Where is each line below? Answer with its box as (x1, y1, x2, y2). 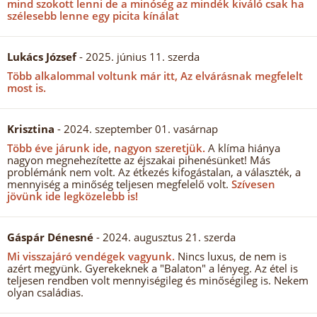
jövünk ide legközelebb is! (7, 189, 138, 203)
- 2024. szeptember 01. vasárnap (54, 122, 218, 136)
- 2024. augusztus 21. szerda (93, 230, 236, 244)
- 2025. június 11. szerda (76, 50, 200, 64)
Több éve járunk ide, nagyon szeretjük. (7, 141, 205, 155)
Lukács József (7, 50, 76, 64)
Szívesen (229, 177, 275, 191)
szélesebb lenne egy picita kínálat (7, 8, 179, 23)
